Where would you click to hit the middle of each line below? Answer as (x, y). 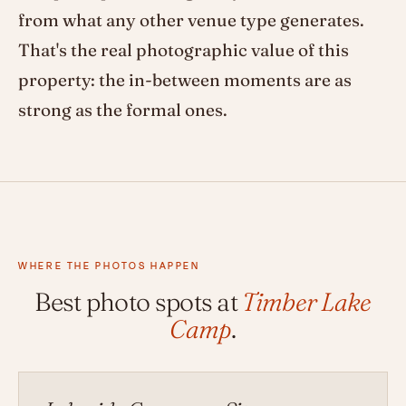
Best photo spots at (139, 302)
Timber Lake (307, 302)
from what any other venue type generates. (191, 20)
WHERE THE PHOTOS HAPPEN (109, 266)
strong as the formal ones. (123, 110)
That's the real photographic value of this (184, 50)
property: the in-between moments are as (185, 80)
